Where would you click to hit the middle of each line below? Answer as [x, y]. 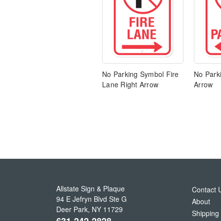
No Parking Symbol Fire [141, 74]
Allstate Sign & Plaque [91, 189]
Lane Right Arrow [130, 85]
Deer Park [72, 209]
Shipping [205, 213]
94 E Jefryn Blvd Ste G [92, 199]
